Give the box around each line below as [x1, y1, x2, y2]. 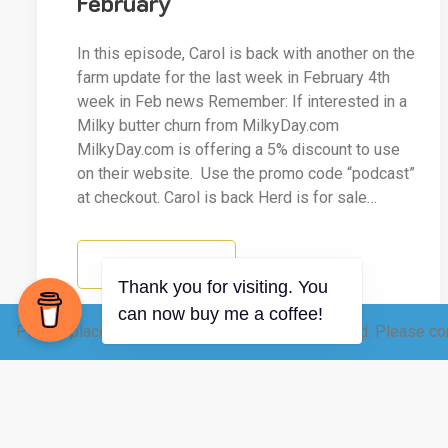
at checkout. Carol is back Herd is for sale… [77, 188, 377, 208]
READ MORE [108, 255, 205, 275]
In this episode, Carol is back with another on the [77, 44, 415, 64]
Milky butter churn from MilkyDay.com [77, 116, 339, 136]
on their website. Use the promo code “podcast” [77, 164, 415, 184]
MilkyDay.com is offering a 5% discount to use [77, 140, 400, 160]
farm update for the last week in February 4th [77, 68, 390, 88]
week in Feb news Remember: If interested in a [77, 92, 407, 112]
